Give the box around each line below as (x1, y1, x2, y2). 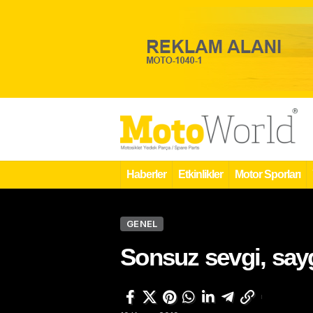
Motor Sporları (235, 168, 300, 180)
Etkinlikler (178, 168, 223, 180)
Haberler (126, 168, 166, 180)
